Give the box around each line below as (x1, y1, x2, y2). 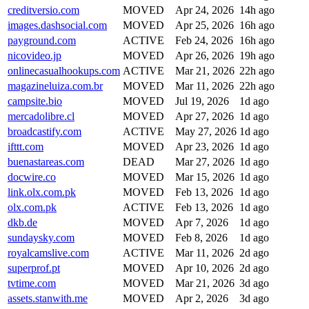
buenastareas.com (8, 155, 84, 168)
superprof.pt (8, 261, 60, 274)
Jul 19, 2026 (175, 94, 229, 107)
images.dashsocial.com (8, 19, 107, 31)
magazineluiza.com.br (8, 79, 103, 92)
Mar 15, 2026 (175, 170, 235, 183)
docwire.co (8, 170, 56, 183)
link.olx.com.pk (8, 186, 76, 198)
